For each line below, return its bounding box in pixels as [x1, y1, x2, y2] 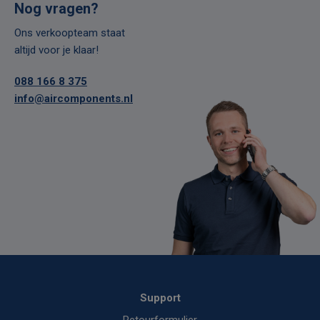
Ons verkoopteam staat [14, 26, 125, 39]
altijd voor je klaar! [14, 44, 99, 56]
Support [139, 291, 181, 304]
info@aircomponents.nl [14, 91, 133, 105]
